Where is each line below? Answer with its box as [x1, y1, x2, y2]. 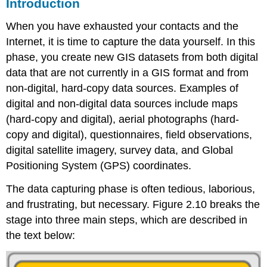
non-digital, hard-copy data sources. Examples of [6, 82, 239, 95]
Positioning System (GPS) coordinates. [6, 160, 192, 172]
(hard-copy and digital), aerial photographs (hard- [6, 113, 240, 126]
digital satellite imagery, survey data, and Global [6, 144, 234, 157]
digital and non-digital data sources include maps [6, 98, 238, 110]
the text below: [6, 229, 76, 241]
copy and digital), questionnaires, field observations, [6, 129, 253, 141]
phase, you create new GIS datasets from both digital [6, 51, 259, 64]
